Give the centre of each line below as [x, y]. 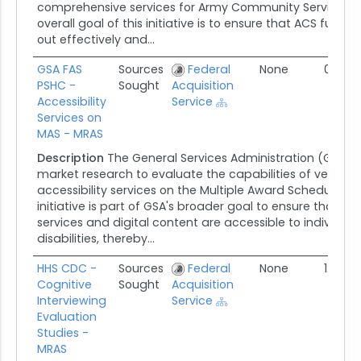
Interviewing [71, 301]
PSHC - [56, 86]
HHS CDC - [66, 269]
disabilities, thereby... [95, 239]
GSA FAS [59, 70]
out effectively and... [95, 40]
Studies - [62, 333]
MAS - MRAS [70, 134]
